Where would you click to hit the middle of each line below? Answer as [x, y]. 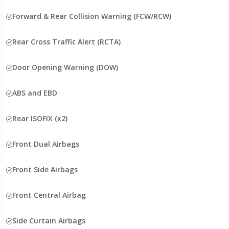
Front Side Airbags [45, 169]
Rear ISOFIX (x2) [40, 118]
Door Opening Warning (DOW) [65, 67]
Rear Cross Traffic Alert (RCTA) [66, 41]
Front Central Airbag [49, 195]
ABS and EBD [35, 93]
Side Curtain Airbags [49, 220]
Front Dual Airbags [46, 144]
